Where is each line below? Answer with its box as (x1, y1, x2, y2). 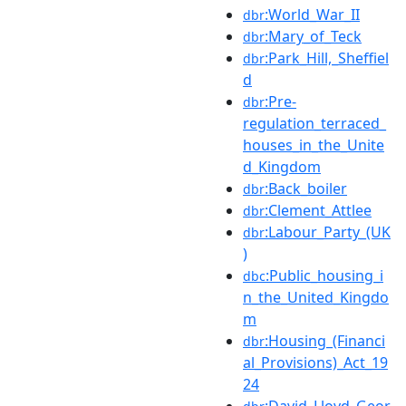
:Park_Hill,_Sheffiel (265, 47, 389, 68)
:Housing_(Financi (265, 330, 385, 351)
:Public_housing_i (266, 265, 383, 285)
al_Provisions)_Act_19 (243, 352, 388, 372)
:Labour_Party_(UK (265, 221, 391, 242)
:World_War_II (265, 4, 360, 24)
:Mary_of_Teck (265, 25, 362, 46)
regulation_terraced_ (243, 112, 386, 133)
